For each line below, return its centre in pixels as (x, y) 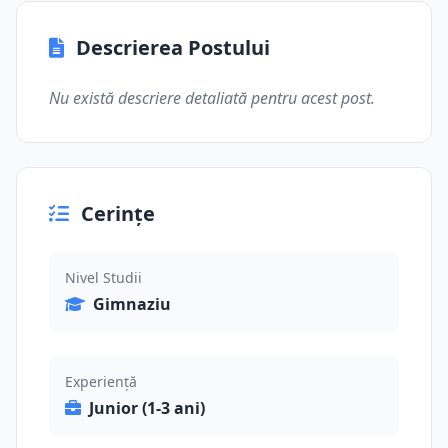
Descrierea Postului (173, 47)
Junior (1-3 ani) (147, 408)
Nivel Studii (103, 277)
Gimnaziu (132, 304)
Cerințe (118, 213)
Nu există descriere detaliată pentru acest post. (212, 98)
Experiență (101, 381)
